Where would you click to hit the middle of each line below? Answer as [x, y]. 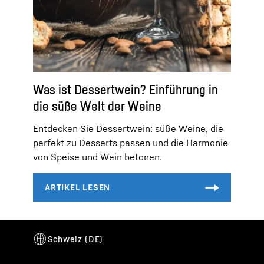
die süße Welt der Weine [97, 106]
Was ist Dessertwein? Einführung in [126, 89]
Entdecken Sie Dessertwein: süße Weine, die [128, 128]
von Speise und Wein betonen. [98, 156]
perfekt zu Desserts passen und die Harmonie [131, 142]
